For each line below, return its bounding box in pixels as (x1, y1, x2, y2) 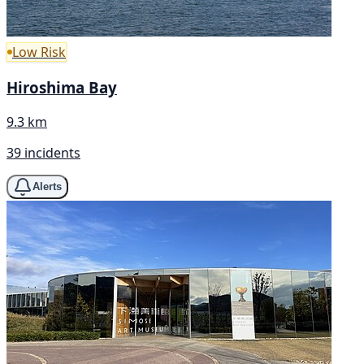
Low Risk (12, 43, 66, 62)
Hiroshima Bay (6, 76, 117, 97)
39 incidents (6, 143, 80, 162)
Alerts (32, 180, 62, 193)
